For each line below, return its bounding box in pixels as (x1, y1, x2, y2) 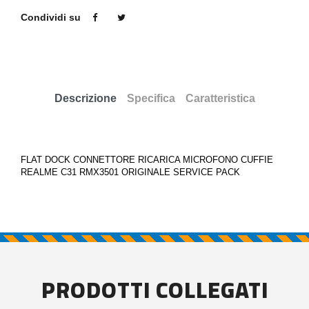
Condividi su (21, 12, 81, 23)
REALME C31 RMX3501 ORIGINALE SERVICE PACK (21, 167, 243, 177)
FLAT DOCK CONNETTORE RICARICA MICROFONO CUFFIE (21, 154, 273, 165)
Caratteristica (185, 92, 255, 104)
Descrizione (54, 92, 117, 104)
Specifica (126, 92, 175, 104)
